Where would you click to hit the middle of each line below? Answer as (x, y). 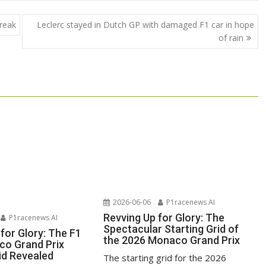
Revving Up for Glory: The (164, 217)
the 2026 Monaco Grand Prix (172, 240)
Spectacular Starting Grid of (171, 229)
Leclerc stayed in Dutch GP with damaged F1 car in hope (145, 24)
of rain (231, 37)
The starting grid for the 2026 (165, 257)
